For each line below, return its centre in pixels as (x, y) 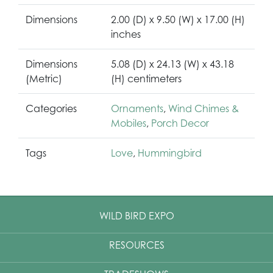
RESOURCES (136, 245)
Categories (51, 108)
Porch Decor (180, 123)
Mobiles (129, 123)
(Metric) (44, 78)
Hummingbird (170, 153)
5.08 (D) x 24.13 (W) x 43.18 (172, 64)
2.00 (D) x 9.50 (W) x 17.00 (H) (178, 19)
